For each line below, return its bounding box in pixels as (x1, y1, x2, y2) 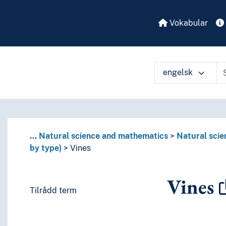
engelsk (163, 68, 195, 77)
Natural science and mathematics (38, 131, 168, 141)
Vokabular (167, 18, 208, 28)
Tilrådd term (29, 186, 77, 196)
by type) (29, 143, 62, 153)
